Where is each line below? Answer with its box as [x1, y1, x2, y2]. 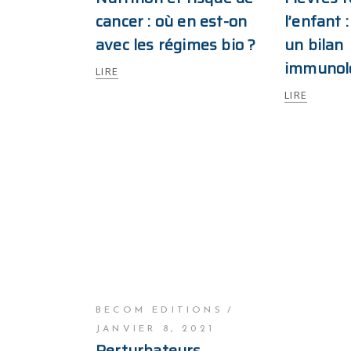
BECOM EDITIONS [96, 306, 223, 315]
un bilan [284, 32, 344, 57]
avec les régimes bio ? [96, 32, 256, 57]
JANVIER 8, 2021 [96, 324, 215, 334]
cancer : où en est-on [96, 9, 248, 34]
